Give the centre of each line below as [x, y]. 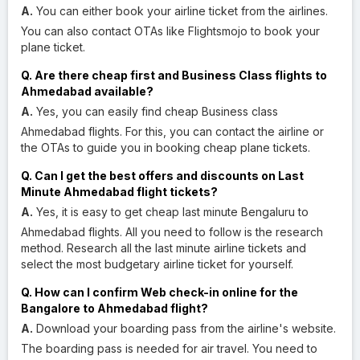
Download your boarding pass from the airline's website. [184, 328]
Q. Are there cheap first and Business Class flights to [174, 75]
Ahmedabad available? [87, 91]
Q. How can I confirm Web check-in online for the [160, 292]
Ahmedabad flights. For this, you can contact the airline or [172, 131]
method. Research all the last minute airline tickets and [164, 247]
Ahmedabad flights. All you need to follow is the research [172, 231]
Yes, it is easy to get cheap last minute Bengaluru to [171, 211]
